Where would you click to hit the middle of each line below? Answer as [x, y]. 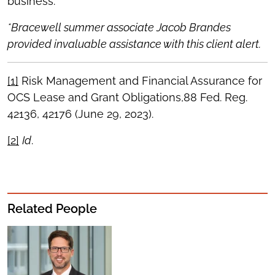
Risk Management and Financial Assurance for [140, 81]
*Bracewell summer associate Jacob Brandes [119, 28]
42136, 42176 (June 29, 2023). [80, 114]
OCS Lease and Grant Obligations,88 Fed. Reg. [127, 98]
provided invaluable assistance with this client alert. [134, 44]
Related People [52, 209]
